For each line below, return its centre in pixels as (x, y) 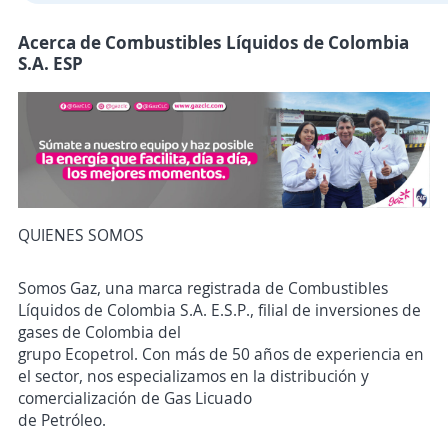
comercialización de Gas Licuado (135, 398)
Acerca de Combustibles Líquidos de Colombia (213, 42)
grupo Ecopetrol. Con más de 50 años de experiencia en (221, 354)
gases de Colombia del (99, 332)
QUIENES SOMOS (81, 235)
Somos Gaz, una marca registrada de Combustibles (203, 288)
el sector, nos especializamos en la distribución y (193, 376)
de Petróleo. (62, 420)
